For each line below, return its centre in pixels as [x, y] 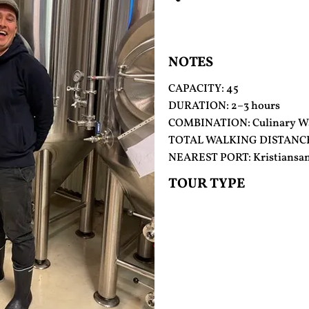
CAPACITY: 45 [203, 89]
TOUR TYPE [207, 184]
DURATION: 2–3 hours [224, 106]
